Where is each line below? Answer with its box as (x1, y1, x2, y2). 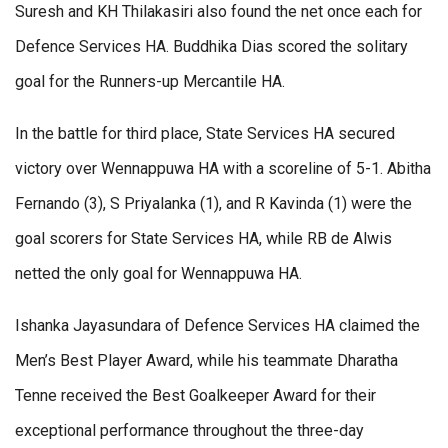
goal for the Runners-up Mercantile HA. (15, 72, 285, 92)
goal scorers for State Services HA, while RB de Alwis (15, 229, 392, 249)
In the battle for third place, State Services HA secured (15, 124, 395, 144)
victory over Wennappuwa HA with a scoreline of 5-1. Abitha (15, 159, 431, 179)
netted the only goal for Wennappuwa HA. (15, 264, 302, 284)
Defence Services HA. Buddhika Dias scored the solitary (15, 37, 408, 57)
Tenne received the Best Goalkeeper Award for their (15, 386, 376, 406)
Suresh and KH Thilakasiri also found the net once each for (15, 2, 422, 22)
